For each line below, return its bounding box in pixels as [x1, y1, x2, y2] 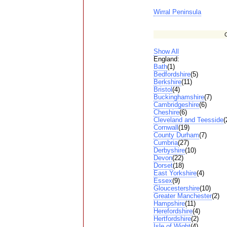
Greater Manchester [153, 192, 212, 200]
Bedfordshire [153, 70, 191, 79]
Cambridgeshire [153, 101, 199, 109]
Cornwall [153, 124, 178, 132]
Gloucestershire [153, 184, 200, 193]
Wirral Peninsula [153, 8, 201, 16]
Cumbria [153, 139, 178, 147]
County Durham [153, 131, 199, 139]
